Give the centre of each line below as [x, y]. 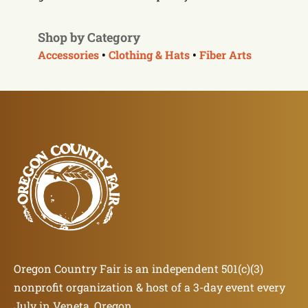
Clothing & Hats [149, 55]
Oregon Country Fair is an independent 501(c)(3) [139, 269]
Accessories [68, 55]
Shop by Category [89, 37]
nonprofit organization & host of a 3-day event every [150, 287]
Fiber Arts [225, 55]
